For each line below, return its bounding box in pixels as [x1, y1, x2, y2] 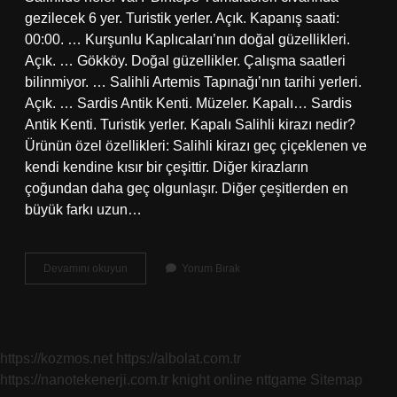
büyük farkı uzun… [25, 202, 142, 217]
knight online [172, 372, 253, 387]
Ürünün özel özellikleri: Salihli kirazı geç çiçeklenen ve [25, 138, 367, 153]
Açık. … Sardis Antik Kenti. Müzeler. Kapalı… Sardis [25, 96, 352, 111]
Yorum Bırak [182, 262, 240, 275]
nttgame [256, 372, 307, 387]
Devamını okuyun [43, 262, 128, 275]
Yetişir [127, 293, 156, 306]
